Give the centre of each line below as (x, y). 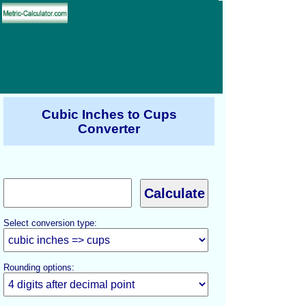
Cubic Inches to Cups (109, 114)
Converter (109, 128)
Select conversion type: (50, 223)
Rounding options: (39, 267)
